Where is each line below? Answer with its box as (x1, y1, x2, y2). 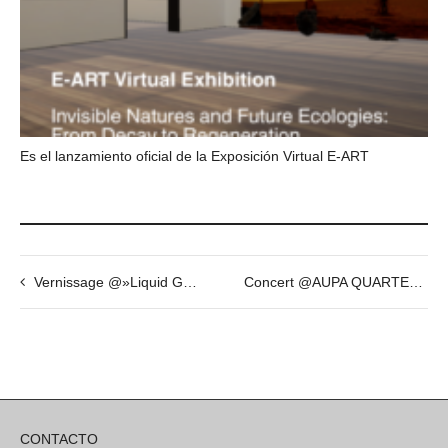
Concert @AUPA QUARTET (409, 274, 424, 291)
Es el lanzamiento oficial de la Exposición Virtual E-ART (20, 148, 369, 165)
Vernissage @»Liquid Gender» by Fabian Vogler (34, 274, 183, 291)
